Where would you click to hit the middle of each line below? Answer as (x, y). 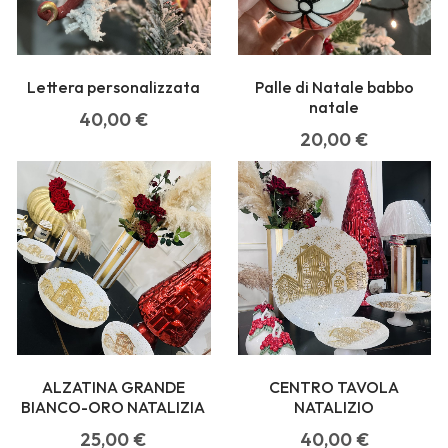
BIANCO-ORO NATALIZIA (113, 407)
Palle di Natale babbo (334, 87)
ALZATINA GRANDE (114, 387)
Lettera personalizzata (114, 87)
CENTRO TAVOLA (334, 387)
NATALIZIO (334, 407)
